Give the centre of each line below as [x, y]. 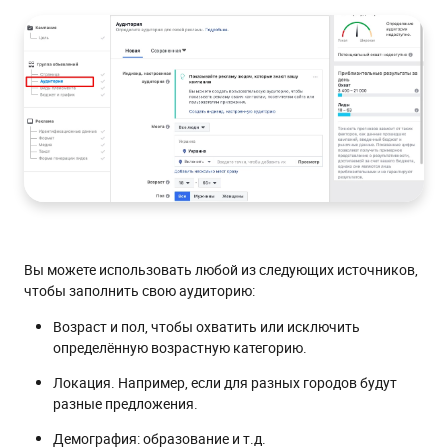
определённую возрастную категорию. [180, 348]
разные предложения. [125, 404]
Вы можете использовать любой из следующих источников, [221, 270]
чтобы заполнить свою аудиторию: [139, 291]
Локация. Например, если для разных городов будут [225, 383]
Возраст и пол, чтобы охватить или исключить [206, 327]
